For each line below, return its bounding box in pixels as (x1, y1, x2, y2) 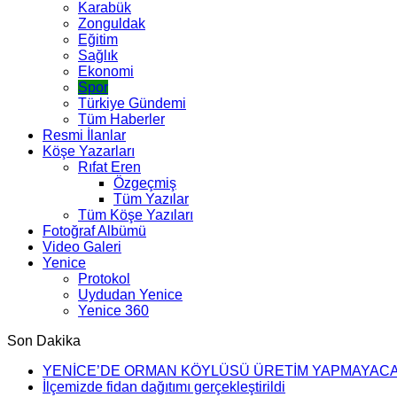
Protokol (78, 270, 130, 286)
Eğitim (78, 31, 118, 47)
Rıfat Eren (78, 159, 141, 175)
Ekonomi (78, 63, 134, 79)
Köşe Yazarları (43, 143, 135, 159)
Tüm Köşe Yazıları (78, 206, 193, 222)
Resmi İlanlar (43, 127, 126, 143)
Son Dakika (7, 332, 81, 348)
